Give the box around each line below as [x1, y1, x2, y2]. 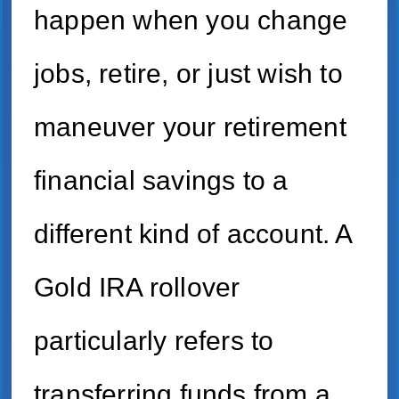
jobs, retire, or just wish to [34, 59, 343, 89]
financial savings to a [34, 166, 289, 196]
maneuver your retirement [34, 112, 346, 142]
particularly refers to [34, 326, 274, 356]
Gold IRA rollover [34, 273, 240, 303]
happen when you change [34, 5, 348, 36]
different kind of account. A [34, 219, 352, 249]
